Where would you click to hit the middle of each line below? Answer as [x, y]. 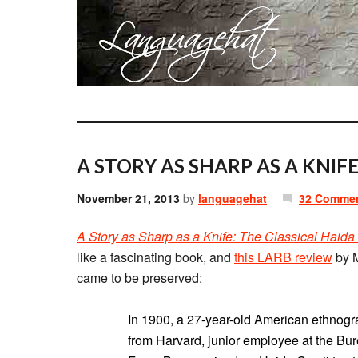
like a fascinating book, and [155, 257]
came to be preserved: [139, 278]
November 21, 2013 [128, 198]
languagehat [233, 198]
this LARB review [283, 257]
